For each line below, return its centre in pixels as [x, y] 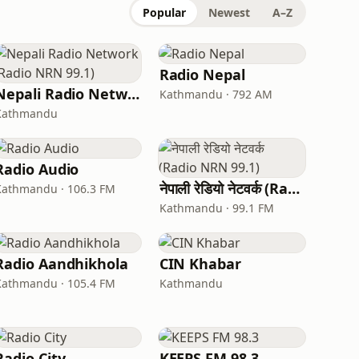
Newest [229, 12]
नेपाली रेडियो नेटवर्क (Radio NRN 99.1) [294, 188]
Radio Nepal [202, 75]
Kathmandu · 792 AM [216, 94]
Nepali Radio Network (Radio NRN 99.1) [133, 94]
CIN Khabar [200, 264]
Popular [164, 12]
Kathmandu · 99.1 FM [216, 208]
